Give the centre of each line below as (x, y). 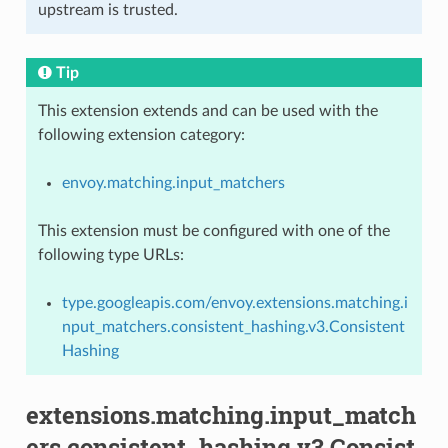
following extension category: (141, 134)
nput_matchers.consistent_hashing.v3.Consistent (233, 326)
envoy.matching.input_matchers (173, 182)
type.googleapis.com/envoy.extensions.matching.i (234, 302)
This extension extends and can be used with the (207, 110)
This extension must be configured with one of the (213, 230)
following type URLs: (110, 254)
